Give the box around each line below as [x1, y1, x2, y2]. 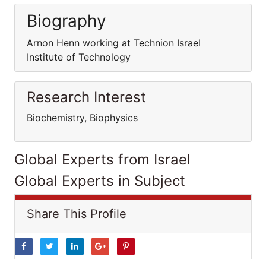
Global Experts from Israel [14, 151, 191, 168]
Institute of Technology [27, 51, 131, 63]
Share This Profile [27, 207, 126, 221]
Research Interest [27, 88, 146, 106]
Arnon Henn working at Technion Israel [27, 37, 201, 49]
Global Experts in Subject [14, 172, 185, 189]
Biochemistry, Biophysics [27, 112, 138, 123]
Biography [27, 11, 106, 31]
